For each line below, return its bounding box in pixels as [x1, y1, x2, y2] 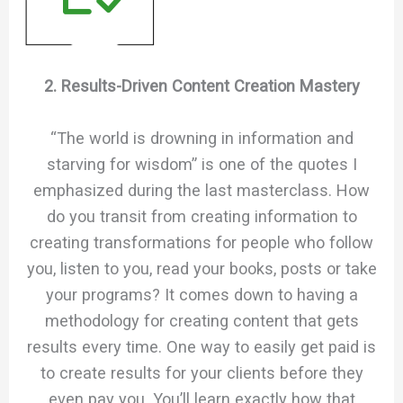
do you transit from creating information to [46, 207, 357, 227]
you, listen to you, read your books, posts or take [26, 259, 377, 279]
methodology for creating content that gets [44, 311, 359, 331]
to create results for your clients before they [40, 363, 363, 383]
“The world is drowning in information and [49, 129, 354, 148]
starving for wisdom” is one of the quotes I [46, 155, 357, 175]
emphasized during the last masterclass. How [33, 181, 370, 201]
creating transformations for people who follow [30, 233, 373, 253]
